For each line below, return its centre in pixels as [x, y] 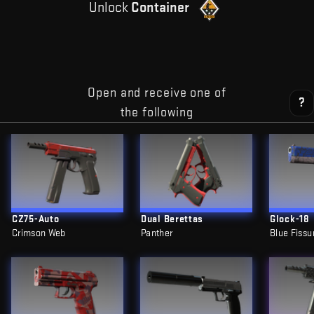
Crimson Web [39, 233]
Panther [157, 233]
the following [157, 112]
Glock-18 [290, 219]
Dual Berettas [172, 219]
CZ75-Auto [36, 219]
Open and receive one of [157, 93]
